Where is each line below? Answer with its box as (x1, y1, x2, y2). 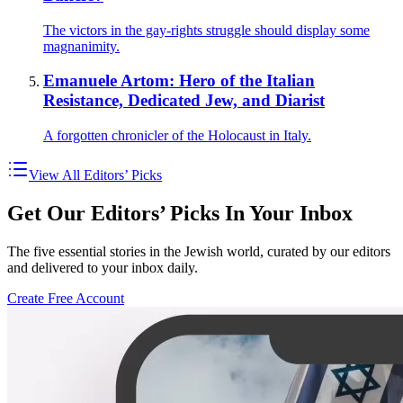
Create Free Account (7, 290, 124, 306)
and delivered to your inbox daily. (7, 259, 198, 275)
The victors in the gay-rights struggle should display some (43, 22, 370, 38)
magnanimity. (43, 38, 120, 54)
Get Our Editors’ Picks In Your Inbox (7, 201, 353, 225)
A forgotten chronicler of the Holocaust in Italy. (43, 127, 311, 143)
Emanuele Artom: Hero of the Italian (43, 71, 315, 91)
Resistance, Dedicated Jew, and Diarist (43, 91, 325, 111)
